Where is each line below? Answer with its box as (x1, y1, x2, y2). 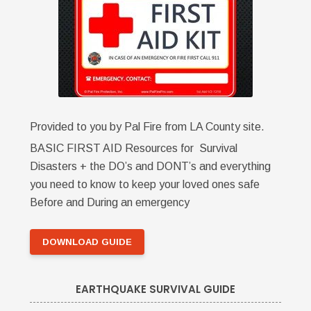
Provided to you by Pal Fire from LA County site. (29, 120, 270, 133)
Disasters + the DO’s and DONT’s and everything (29, 160, 271, 172)
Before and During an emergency (29, 196, 190, 208)
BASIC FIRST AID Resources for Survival (29, 142, 237, 154)
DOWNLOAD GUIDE (42, 236, 133, 247)
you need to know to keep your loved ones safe (29, 178, 260, 190)
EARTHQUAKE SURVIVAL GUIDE (76, 282, 235, 297)
